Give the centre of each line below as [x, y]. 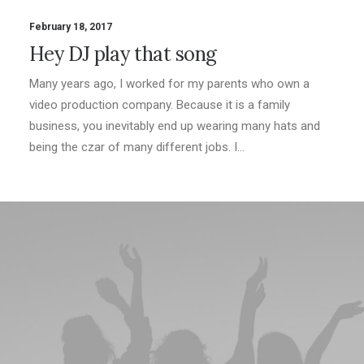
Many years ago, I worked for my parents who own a [169, 83]
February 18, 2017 [71, 26]
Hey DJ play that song [123, 54]
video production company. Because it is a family [160, 104]
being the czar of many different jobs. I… [137, 147]
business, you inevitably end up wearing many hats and [175, 126]
